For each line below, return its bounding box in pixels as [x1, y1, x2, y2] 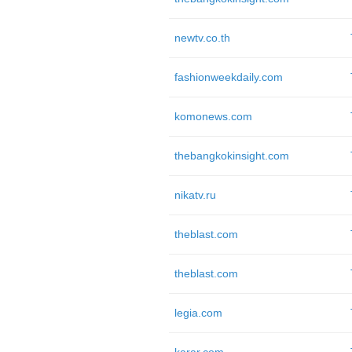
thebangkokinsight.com [174, 149, 289, 162]
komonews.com [174, 110, 252, 123]
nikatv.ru [174, 189, 216, 201]
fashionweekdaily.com [174, 71, 283, 83]
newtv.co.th [174, 31, 230, 44]
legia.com [174, 306, 222, 319]
